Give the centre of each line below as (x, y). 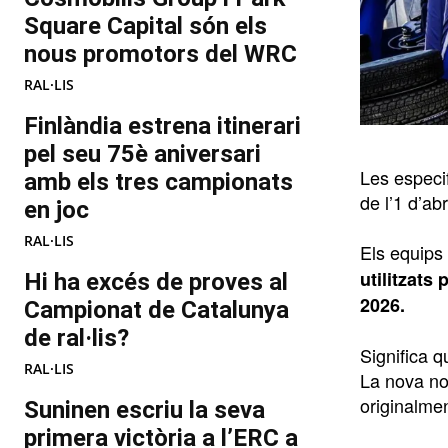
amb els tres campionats (158, 182)
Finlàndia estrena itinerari (162, 126)
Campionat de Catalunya (156, 310)
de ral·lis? (76, 338)
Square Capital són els (145, 26)
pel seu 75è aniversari (142, 154)
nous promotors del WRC (160, 54)
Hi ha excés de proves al (156, 282)
